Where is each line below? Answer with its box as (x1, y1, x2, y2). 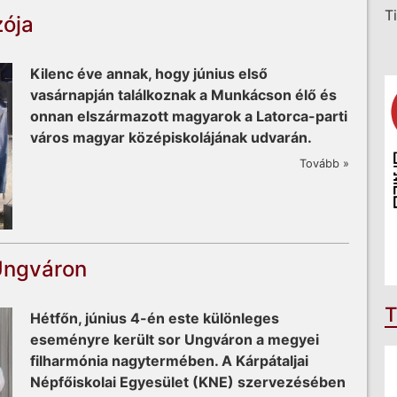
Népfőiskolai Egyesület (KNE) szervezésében (30, 373, 346, 392)
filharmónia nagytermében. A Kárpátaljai (30, 352, 308, 370)
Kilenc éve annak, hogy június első (30, 64, 268, 82)
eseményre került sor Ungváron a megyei (30, 331, 319, 349)
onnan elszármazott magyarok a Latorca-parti (30, 106, 347, 125)
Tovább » (300, 157, 349, 171)
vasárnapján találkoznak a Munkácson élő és (30, 85, 337, 104)
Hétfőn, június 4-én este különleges (30, 309, 279, 328)
